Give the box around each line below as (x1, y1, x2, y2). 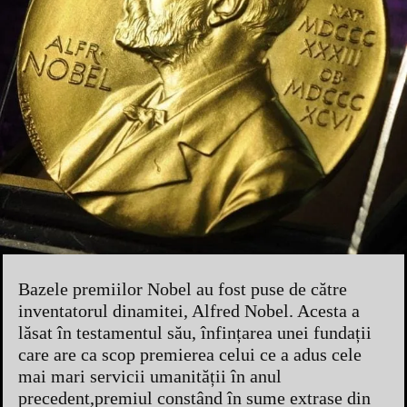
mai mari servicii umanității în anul (18, 365, 282, 386)
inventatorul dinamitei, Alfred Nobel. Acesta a (18, 300, 360, 321)
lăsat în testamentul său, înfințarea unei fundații (18, 322, 372, 342)
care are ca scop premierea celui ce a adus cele (18, 343, 362, 364)
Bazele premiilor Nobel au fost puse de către (18, 278, 347, 299)
